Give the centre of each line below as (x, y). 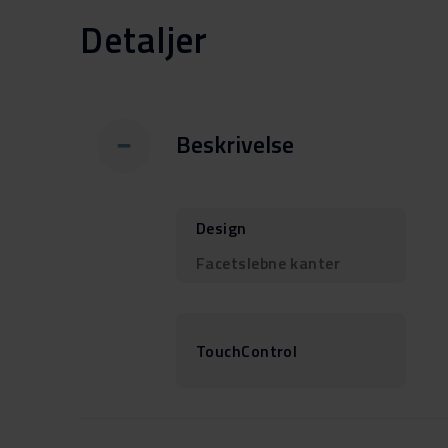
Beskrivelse (235, 143)
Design (221, 228)
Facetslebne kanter (268, 263)
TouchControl (247, 350)
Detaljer (144, 39)
